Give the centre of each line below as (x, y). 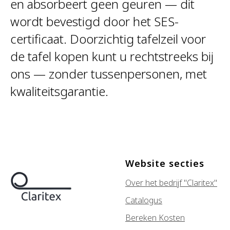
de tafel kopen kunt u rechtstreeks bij (112, 56)
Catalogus (144, 200)
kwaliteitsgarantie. (59, 91)
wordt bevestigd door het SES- (94, 21)
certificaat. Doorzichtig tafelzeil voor (108, 39)
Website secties (165, 163)
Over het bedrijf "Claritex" (171, 183)
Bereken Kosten (155, 217)
